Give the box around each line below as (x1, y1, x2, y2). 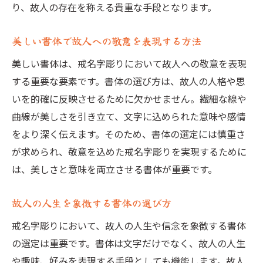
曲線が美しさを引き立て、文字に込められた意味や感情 (12, 109, 246, 123)
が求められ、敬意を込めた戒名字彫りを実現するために (12, 144, 247, 159)
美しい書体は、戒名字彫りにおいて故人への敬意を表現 (12, 56, 247, 70)
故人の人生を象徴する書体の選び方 (12, 195, 171, 210)
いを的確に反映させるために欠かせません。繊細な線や (12, 92, 247, 106)
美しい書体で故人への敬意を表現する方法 (12, 33, 201, 48)
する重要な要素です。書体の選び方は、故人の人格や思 (12, 74, 245, 88)
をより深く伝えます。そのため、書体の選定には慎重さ (12, 127, 245, 141)
